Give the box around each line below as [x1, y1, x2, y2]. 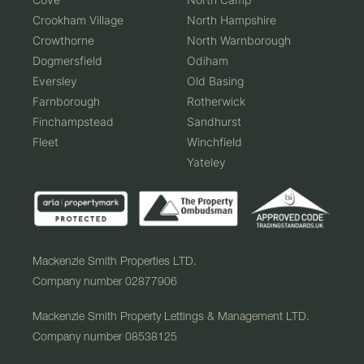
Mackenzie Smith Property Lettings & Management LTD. [32, 308, 310, 323]
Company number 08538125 [32, 328, 177, 343]
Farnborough [32, 93, 100, 109]
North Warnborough [187, 32, 291, 48]
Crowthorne [32, 32, 94, 48]
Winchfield [187, 134, 242, 149]
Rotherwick [187, 93, 245, 109]
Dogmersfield [32, 53, 102, 68]
